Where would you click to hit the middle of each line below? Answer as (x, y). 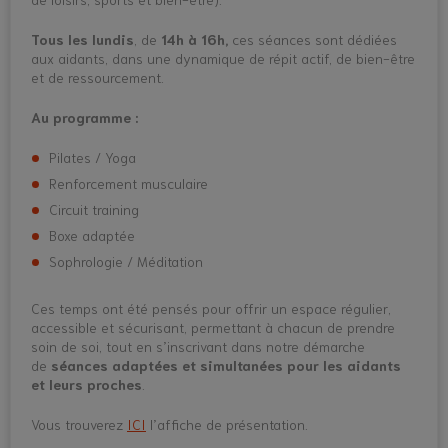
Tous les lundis (82, 39)
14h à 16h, (196, 39)
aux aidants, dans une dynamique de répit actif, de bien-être (223, 58)
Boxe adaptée (92, 235)
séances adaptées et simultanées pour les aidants (226, 365)
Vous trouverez (79, 424)
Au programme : (84, 117)
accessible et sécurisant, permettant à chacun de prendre (213, 327)
